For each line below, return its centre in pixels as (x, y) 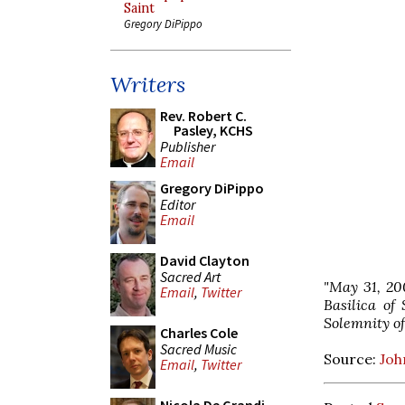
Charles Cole (199, 333)
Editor (178, 204)
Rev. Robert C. (203, 116)
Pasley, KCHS (213, 130)
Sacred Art (190, 276)
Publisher (188, 146)
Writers (148, 85)
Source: (352, 358)
